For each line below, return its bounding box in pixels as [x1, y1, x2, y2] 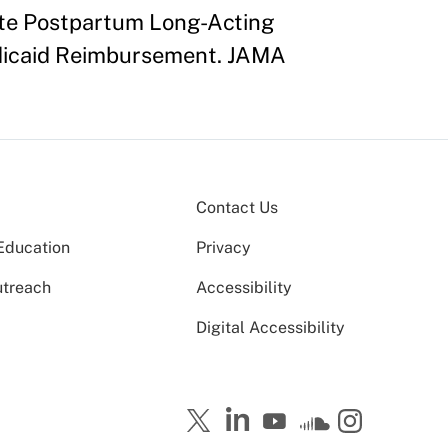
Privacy [196, 238, 251, 257]
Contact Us [196, 198, 278, 217]
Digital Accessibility [196, 318, 345, 337]
